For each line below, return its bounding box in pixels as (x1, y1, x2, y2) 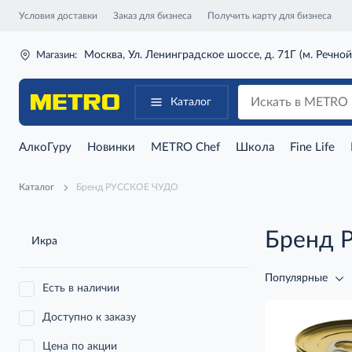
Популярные (265, 273, 328, 284)
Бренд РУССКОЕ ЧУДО (76, 181, 178, 192)
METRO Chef (151, 141, 220, 153)
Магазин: (36, 49, 77, 60)
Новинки (87, 141, 135, 153)
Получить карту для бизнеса (207, 10, 332, 20)
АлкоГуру (19, 141, 71, 153)
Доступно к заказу (42, 312, 136, 323)
